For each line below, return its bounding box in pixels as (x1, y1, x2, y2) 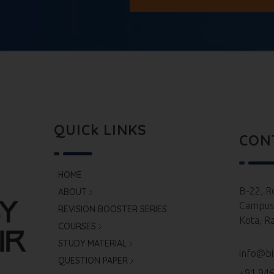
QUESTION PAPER (58, 255, 128, 267)
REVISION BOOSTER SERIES (58, 204, 168, 215)
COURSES (58, 221, 97, 232)
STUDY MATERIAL (58, 238, 127, 250)
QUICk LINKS (54, 121, 147, 139)
